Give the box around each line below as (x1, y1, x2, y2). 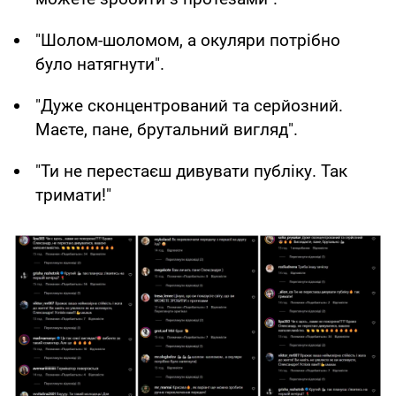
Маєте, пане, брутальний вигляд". (35, 119, 298, 141)
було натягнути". (35, 54, 164, 75)
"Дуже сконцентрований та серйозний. (35, 95, 343, 117)
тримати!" (35, 185, 111, 206)
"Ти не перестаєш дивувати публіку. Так (35, 161, 347, 182)
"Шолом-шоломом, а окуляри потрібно (35, 30, 340, 51)
